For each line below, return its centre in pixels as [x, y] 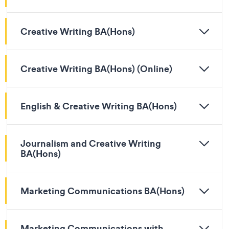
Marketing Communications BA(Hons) [102, 191]
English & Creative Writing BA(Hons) [99, 106]
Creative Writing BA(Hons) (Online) [96, 68]
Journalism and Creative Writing [91, 143]
